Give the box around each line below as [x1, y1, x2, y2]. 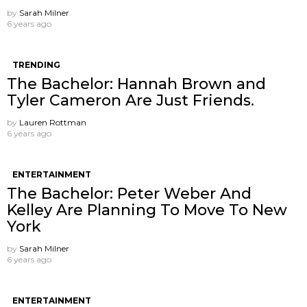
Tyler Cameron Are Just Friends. [7, 91, 254, 110]
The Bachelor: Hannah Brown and [7, 75, 266, 94]
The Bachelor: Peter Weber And [7, 184, 251, 204]
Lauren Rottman [19, 117, 86, 128]
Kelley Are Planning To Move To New [7, 201, 287, 220]
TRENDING [12, 60, 60, 71]
